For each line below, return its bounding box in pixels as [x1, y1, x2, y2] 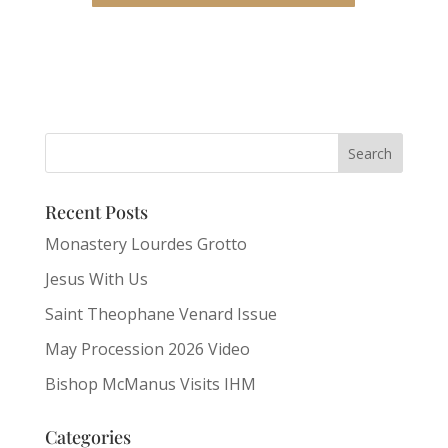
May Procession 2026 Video [44, 338, 250, 360]
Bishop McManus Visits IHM [44, 373, 256, 395]
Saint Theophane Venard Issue [44, 303, 277, 325]
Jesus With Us [44, 268, 148, 290]
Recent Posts [44, 200, 148, 224]
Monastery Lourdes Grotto [44, 233, 247, 255]
